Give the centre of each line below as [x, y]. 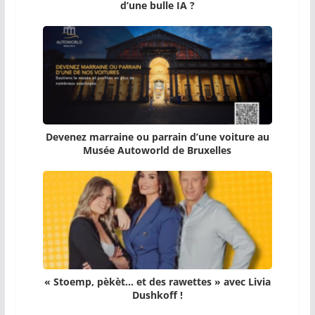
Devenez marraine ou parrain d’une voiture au [157, 137]
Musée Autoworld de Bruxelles [157, 150]
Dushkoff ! [157, 295]
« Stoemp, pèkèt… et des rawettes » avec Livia [157, 282]
